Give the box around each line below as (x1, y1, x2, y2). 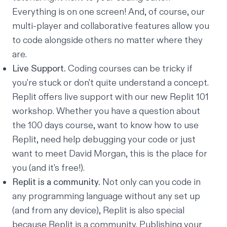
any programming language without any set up (12, 191, 200, 203)
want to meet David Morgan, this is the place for (12, 148, 207, 160)
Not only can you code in (100, 176, 201, 188)
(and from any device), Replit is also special (12, 205, 184, 217)
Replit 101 (170, 91, 209, 103)
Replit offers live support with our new (12, 91, 170, 103)
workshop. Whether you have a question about (12, 105, 200, 118)
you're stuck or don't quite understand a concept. (12, 77, 209, 89)
